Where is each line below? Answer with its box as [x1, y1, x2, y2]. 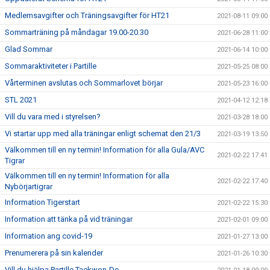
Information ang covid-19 [5, 231, 92, 240]
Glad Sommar [5, 45, 52, 54]
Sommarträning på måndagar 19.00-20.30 [5, 28, 148, 37]
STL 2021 [5, 95, 37, 104]
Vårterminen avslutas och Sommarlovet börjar [5, 78, 163, 87]
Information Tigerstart [5, 198, 80, 207]
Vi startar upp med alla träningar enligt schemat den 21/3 [5, 129, 201, 138]
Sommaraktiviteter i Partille [5, 61, 96, 71]
